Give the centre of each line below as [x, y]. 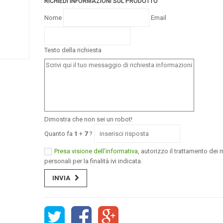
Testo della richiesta [73, 50]
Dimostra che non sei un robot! [88, 119]
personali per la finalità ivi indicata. [93, 161]
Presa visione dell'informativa [96, 151]
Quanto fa [59, 134]
